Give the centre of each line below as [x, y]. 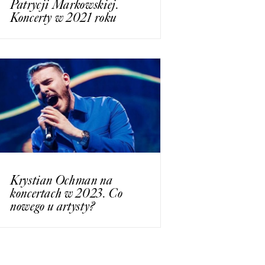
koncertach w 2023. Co [67, 193]
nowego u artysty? [53, 206]
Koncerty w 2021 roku [63, 18]
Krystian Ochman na [62, 180]
